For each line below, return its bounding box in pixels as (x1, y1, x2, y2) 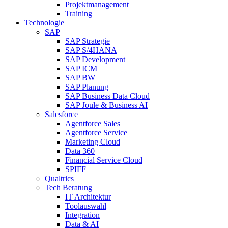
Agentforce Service (65, 128, 127, 137)
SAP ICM (65, 64, 97, 73)
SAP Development (65, 55, 125, 64)
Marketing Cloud (65, 137, 120, 146)
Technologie (24, 18, 64, 27)
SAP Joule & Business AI (65, 101, 148, 109)
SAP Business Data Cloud (65, 92, 150, 100)
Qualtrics (45, 174, 74, 183)
